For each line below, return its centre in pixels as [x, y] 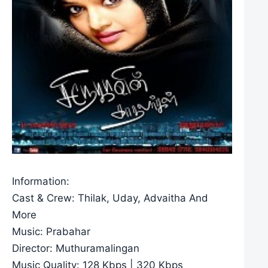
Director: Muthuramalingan [76, 248]
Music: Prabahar [51, 231]
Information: [41, 181]
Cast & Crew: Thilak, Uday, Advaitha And [110, 198]
